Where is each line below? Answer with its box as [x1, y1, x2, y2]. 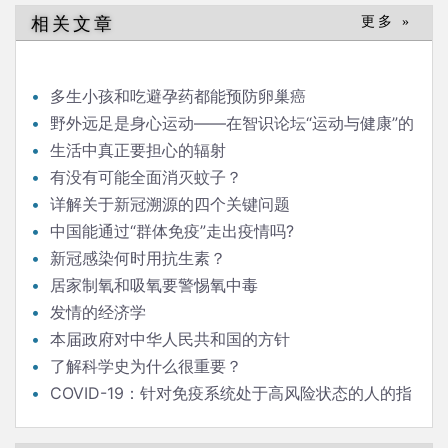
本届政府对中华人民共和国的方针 [50, 329, 290, 349]
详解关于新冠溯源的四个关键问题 [50, 194, 290, 214]
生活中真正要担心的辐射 [50, 140, 226, 160]
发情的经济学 [50, 302, 146, 322]
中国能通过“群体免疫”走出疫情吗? [50, 221, 294, 241]
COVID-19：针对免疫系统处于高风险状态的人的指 [50, 383, 412, 403]
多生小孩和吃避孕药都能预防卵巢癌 [50, 86, 306, 106]
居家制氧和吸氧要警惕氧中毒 [50, 275, 258, 295]
